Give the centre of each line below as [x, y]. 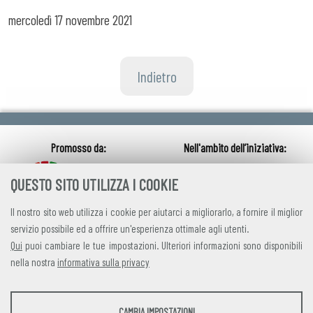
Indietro [156, 76]
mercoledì [30, 20]
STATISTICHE [38, 297]
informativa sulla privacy [103, 262]
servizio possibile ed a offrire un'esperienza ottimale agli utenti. [130, 228]
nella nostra [34, 262]
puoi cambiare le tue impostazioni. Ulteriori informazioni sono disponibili [162, 245]
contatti [192, 293]
